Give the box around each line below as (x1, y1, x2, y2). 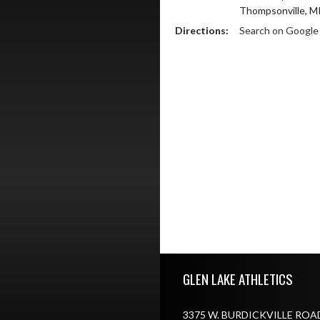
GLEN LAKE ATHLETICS (182, 268, 293, 289)
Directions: (175, 24, 229, 36)
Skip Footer (159, 254, 210, 266)
